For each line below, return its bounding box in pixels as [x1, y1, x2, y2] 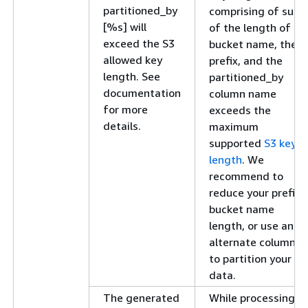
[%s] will [103, 20, 146, 34]
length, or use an [209, 219, 294, 232]
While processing [209, 291, 295, 305]
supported [209, 136, 264, 150]
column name [209, 87, 276, 100]
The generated [103, 291, 179, 305]
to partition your [209, 252, 291, 265]
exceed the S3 [103, 36, 175, 50]
